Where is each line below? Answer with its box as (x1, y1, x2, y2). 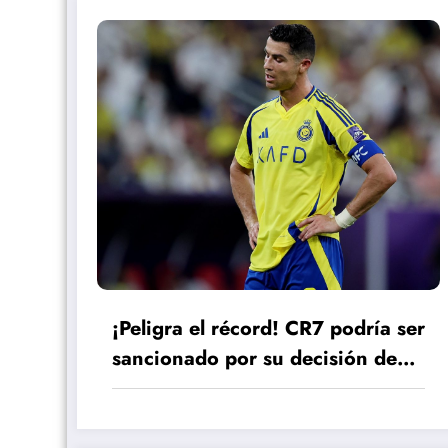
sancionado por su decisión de (112, 343, 397, 373)
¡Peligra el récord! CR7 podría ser (112, 313, 425, 343)
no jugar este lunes (112, 373, 288, 403)
